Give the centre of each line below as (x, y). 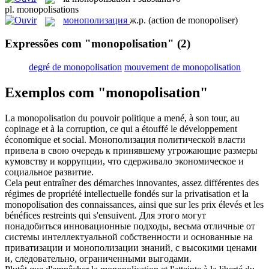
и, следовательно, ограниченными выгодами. (98, 258)
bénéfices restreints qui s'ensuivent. (71, 215)
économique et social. (46, 139)
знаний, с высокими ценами (198, 247)
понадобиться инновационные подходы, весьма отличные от (130, 226)
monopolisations (48, 10)
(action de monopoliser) (193, 20)
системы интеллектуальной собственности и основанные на (129, 237)
